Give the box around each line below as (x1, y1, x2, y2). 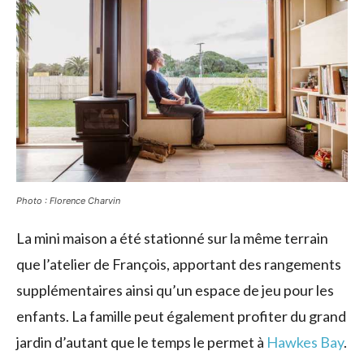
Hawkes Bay (266, 332, 344, 351)
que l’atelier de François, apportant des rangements (16, 254, 341, 273)
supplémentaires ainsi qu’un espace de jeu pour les (16, 280, 334, 299)
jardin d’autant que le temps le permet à (16, 332, 266, 351)
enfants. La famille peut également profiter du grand (16, 306, 346, 325)
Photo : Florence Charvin (16, 194, 120, 206)
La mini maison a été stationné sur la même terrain (16, 228, 328, 247)
